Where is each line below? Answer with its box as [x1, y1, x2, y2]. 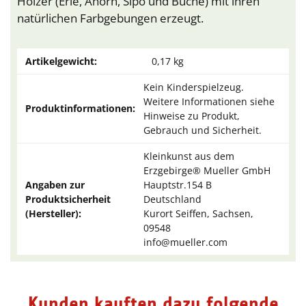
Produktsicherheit [25, 193, 111, 206]
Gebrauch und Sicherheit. [143, 124, 262, 137]
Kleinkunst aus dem [143, 150, 234, 163]
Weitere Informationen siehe [143, 95, 275, 109]
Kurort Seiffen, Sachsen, [143, 207, 253, 221]
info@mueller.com [143, 236, 227, 249]
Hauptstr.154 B [143, 178, 212, 192]
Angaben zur [25, 178, 85, 192]
